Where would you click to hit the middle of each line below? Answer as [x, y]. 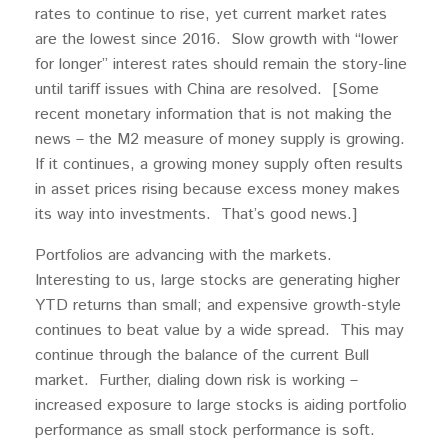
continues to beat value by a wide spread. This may [219, 331]
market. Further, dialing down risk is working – [196, 381]
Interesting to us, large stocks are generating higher [217, 281]
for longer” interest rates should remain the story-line [221, 65]
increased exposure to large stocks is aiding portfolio [221, 406]
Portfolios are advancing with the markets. [186, 256]
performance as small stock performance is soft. [207, 431]
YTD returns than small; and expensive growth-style [218, 306]
